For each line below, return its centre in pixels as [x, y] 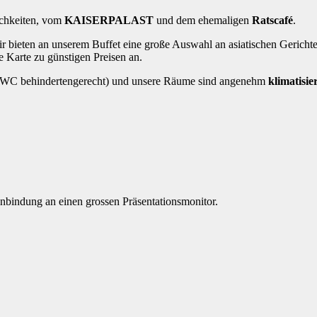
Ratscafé [272, 20]
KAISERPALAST [109, 20]
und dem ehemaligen [203, 20]
